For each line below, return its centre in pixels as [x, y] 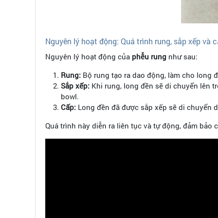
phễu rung [149, 57]
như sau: [182, 57]
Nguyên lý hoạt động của [89, 57]
